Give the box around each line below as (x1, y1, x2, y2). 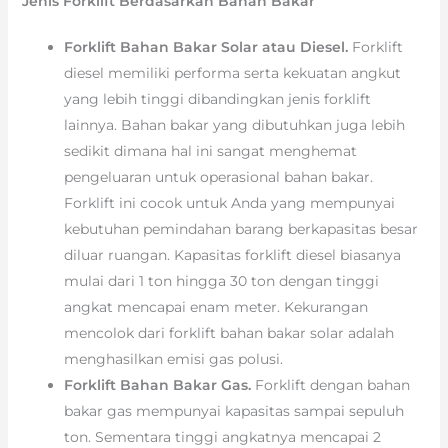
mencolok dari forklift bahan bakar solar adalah (63, 324, 394, 343)
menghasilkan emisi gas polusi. (63, 350, 283, 369)
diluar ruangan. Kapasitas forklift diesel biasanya (63, 246, 401, 265)
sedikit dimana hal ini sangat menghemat (63, 142, 357, 161)
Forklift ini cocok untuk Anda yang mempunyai (63, 194, 395, 213)
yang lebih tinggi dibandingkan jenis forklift (63, 90, 371, 109)
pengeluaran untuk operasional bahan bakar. (63, 168, 373, 187)
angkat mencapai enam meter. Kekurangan (63, 298, 368, 317)
